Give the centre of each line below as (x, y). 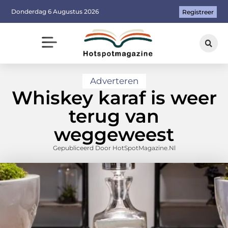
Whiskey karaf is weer (114, 98)
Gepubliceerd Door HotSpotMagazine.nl (114, 148)
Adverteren (114, 81)
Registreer (198, 12)
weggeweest (114, 135)
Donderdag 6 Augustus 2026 (55, 11)
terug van (114, 116)
